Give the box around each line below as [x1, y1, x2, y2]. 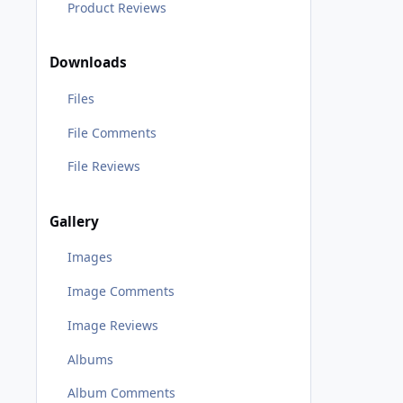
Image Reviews [67, 316, 158, 334]
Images [67, 248, 112, 266]
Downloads [49, 53, 127, 73]
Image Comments [67, 282, 175, 300]
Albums [67, 350, 113, 368]
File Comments [67, 123, 157, 141]
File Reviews [67, 157, 140, 175]
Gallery [49, 211, 99, 231]
